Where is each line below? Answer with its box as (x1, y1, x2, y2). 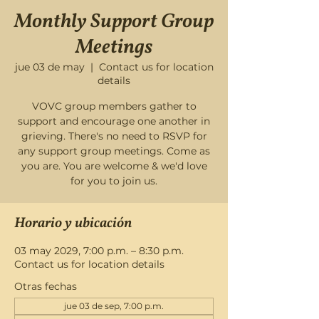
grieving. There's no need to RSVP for (21, 130, 207, 142)
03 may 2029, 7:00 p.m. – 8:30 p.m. (14, 244, 184, 257)
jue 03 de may (14, 61, 85, 73)
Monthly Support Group (14, 8, 214, 36)
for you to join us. (70, 174, 157, 187)
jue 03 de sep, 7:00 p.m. (64, 300, 164, 311)
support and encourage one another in (18, 115, 210, 127)
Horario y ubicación (14, 214, 132, 234)
